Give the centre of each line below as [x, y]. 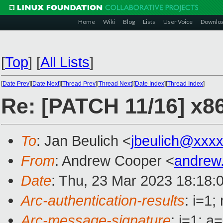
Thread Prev [79, 84]
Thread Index [185, 84]
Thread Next [115, 84]
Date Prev [16, 84]
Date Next [46, 84]
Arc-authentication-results [103, 201]
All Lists [65, 62]
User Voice [178, 22]
